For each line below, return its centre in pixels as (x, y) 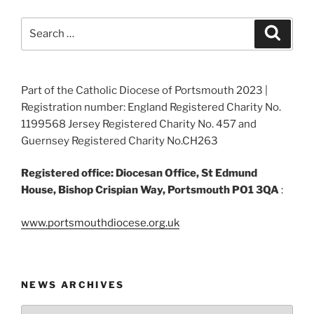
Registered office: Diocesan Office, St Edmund (139, 173)
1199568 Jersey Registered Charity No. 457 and (139, 124)
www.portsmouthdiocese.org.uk (100, 223)
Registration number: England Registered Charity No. (151, 107)
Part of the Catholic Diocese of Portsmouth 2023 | (144, 90)
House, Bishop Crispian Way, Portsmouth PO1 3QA (150, 190)
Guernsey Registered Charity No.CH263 (120, 141)
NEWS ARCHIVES (73, 285)
